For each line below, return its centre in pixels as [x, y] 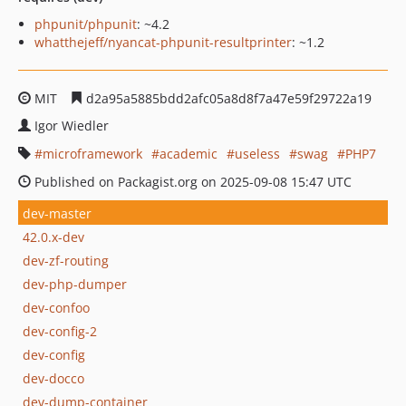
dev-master [57, 213]
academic [188, 154]
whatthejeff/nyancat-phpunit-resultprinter [163, 42]
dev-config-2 [60, 331]
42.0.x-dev [53, 237]
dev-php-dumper [75, 284]
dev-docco [53, 378]
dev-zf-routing [66, 260]
